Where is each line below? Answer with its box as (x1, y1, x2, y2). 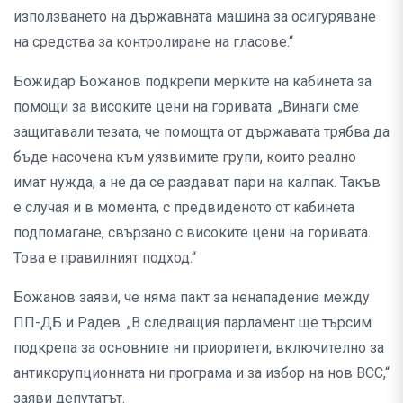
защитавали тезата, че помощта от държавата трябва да (13, 123, 390, 141)
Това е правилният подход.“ (13, 249, 196, 267)
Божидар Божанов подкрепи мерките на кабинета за (13, 73, 372, 91)
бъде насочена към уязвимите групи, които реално (13, 148, 356, 166)
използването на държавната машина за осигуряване (13, 8, 376, 26)
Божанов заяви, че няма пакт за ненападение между (13, 289, 370, 307)
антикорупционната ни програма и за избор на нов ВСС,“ (13, 364, 390, 382)
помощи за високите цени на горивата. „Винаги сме (13, 98, 359, 116)
